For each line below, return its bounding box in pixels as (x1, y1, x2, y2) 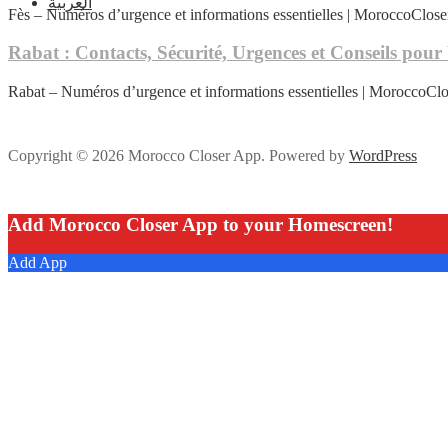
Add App (8, 254, 67, 272)
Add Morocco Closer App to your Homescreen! (8, 213, 393, 235)
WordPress (349, 146, 417, 164)
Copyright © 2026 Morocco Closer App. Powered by (8, 146, 349, 164)
